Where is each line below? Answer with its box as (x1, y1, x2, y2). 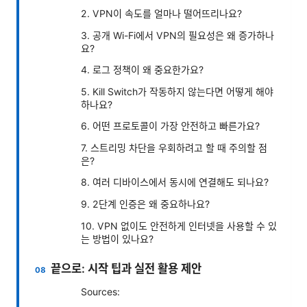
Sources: (81, 285, 120, 297)
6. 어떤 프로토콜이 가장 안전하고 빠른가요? (81, 119, 260, 132)
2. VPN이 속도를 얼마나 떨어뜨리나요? (81, 7, 242, 19)
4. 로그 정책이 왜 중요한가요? (81, 63, 204, 75)
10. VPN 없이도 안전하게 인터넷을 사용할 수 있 (81, 219, 277, 232)
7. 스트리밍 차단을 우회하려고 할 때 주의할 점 (81, 141, 267, 153)
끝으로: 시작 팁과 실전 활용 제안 (51, 261, 202, 275)
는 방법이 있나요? (81, 232, 153, 245)
